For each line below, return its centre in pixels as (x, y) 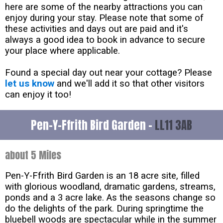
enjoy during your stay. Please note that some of (104, 18)
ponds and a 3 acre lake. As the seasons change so (110, 197)
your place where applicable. (62, 51)
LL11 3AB (173, 125)
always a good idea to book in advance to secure (105, 40)
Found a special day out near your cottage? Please (109, 72)
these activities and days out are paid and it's (97, 29)
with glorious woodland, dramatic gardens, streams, (110, 186)
